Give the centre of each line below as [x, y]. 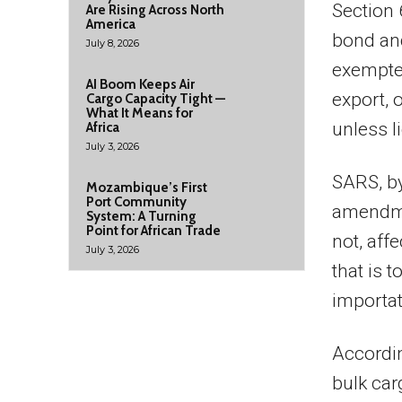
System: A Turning [141, 216]
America [111, 24]
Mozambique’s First [147, 188]
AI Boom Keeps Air [140, 84]
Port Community [136, 202]
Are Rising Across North [155, 10]
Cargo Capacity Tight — [156, 99]
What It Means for [140, 113]
